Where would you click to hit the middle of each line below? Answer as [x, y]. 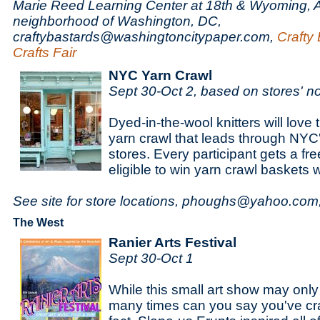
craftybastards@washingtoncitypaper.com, [145, 37]
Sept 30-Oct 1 [151, 258]
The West [38, 222]
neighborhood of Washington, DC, [117, 21]
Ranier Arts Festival [172, 242]
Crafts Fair [45, 52]
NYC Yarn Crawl [160, 75]
